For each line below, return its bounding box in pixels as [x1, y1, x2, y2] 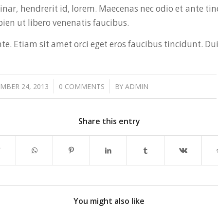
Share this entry [78, 115, 140, 127]
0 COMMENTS [59, 81, 105, 91]
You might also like [73, 195, 145, 206]
